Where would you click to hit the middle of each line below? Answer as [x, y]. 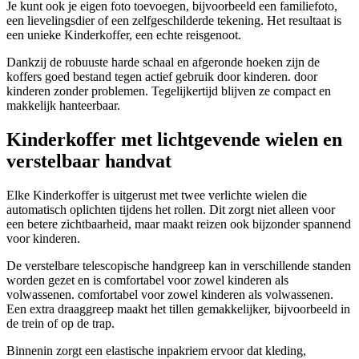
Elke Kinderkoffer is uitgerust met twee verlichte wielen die [157, 195]
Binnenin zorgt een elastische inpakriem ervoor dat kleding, [156, 350]
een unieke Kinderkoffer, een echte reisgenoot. [124, 34]
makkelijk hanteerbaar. [63, 105]
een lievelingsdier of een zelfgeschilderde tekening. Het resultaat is [174, 20]
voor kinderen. [43, 238]
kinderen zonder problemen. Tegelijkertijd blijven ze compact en [169, 91]
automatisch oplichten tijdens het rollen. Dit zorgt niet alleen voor [171, 209]
